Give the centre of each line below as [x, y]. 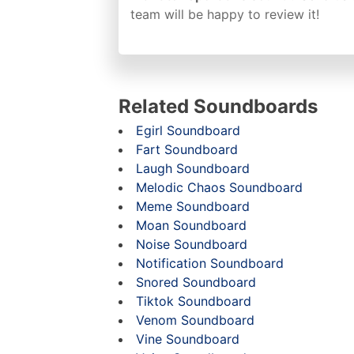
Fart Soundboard [187, 149]
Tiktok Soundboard [194, 301]
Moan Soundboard [191, 225]
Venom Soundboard [195, 320]
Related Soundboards [218, 106]
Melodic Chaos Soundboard [219, 187]
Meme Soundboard [193, 206]
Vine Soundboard [188, 339]
